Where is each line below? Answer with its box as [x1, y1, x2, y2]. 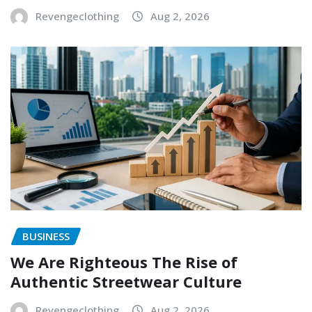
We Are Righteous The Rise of [10, 251, 237, 272]
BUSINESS [22, 229, 70, 243]
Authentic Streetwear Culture [10, 270, 242, 292]
